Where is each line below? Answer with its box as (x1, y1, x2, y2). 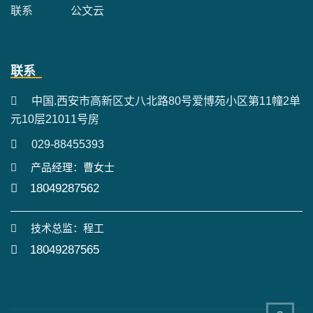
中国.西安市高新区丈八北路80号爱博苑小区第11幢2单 (31, 94, 300, 107)
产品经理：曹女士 (31, 161, 115, 173)
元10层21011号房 (10, 112, 99, 125)
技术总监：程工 (31, 222, 104, 235)
